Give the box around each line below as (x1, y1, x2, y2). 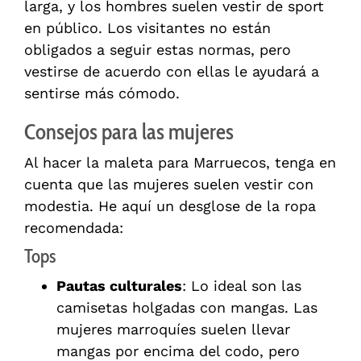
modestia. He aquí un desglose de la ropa (24, 197, 316, 215)
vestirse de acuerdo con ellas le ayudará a (24, 63, 319, 81)
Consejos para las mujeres (24, 118, 234, 146)
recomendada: (24, 219, 123, 237)
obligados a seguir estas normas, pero (24, 41, 291, 59)
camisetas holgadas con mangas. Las (56, 299, 317, 317)
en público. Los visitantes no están (24, 19, 271, 37)
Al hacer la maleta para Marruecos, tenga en (24, 154, 336, 172)
